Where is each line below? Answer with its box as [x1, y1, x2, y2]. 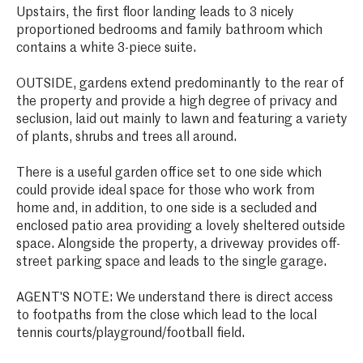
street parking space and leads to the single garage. [15, 255, 327, 269]
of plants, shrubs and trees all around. [15, 130, 237, 144]
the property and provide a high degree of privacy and [15, 95, 337, 109]
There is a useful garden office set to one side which [15, 166, 322, 180]
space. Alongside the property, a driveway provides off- [15, 237, 340, 251]
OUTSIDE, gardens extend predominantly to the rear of [15, 77, 344, 91]
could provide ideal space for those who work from [15, 184, 314, 198]
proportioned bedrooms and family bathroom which [15, 23, 322, 37]
